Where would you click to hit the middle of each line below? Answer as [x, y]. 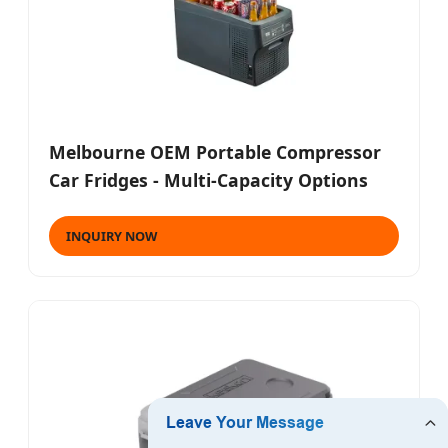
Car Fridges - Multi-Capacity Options [208, 179]
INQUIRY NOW [111, 235]
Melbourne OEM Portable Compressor [215, 151]
